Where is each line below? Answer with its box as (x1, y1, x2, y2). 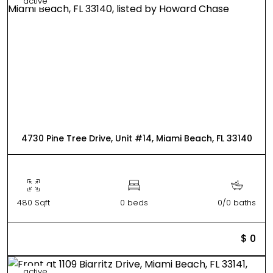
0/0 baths (218, 196, 256, 208)
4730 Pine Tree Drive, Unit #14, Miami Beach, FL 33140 (21, 132, 252, 144)
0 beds (119, 196, 148, 208)
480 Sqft (17, 196, 50, 208)
